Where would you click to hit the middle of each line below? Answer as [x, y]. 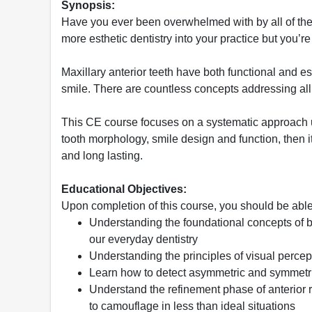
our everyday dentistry [143, 240]
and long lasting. [102, 156]
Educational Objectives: [124, 189]
